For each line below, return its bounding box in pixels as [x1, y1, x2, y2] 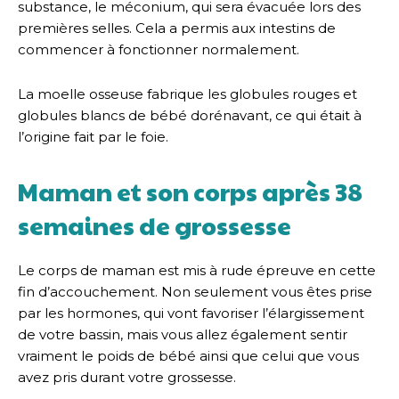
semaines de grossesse [18, 208, 291, 242]
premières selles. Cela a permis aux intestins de [18, 19, 336, 37]
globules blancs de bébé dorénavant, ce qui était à [18, 106, 362, 124]
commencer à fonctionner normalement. [18, 40, 299, 58]
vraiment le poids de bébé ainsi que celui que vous [18, 346, 359, 364]
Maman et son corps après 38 [18, 174, 362, 208]
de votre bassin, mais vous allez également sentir [18, 325, 347, 343]
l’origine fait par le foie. [18, 127, 168, 145]
